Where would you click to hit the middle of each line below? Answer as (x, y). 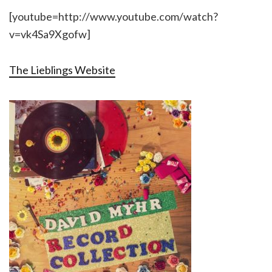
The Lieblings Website (62, 70)
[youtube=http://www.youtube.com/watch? (114, 16)
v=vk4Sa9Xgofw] (50, 34)
